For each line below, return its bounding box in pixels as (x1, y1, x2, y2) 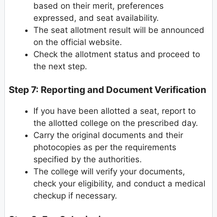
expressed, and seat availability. (33, 13, 159, 23)
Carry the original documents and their (33, 130, 183, 140)
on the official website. (33, 37, 122, 47)
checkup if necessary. (33, 191, 117, 201)
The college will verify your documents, (33, 167, 185, 177)
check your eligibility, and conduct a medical (33, 179, 205, 189)
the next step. (33, 61, 87, 71)
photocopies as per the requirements (33, 142, 176, 153)
